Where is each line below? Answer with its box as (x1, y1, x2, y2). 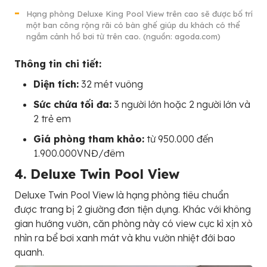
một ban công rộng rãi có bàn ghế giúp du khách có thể (26, 20, 240, 30)
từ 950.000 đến (144, 133, 213, 145)
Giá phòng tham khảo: (33, 133, 144, 145)
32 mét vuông (79, 78, 143, 91)
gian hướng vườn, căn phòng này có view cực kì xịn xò (14, 218, 253, 230)
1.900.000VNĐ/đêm (33, 147, 125, 160)
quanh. (14, 246, 44, 259)
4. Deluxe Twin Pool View (14, 166, 179, 183)
